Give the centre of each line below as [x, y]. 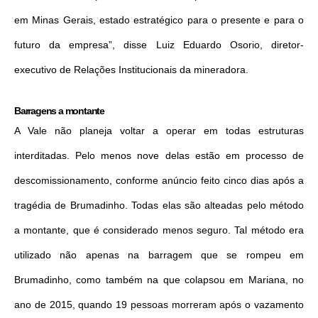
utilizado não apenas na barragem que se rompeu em [159, 254]
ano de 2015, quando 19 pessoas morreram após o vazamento [159, 304]
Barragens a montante [59, 110]
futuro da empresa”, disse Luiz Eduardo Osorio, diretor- [159, 44]
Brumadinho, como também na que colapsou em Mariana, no [159, 279]
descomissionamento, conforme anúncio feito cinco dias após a [159, 180]
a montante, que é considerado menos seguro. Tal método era [159, 230]
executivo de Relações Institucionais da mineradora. [131, 69]
